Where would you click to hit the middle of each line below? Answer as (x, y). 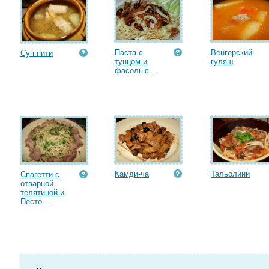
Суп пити (37, 53)
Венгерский (231, 53)
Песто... (35, 201)
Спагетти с (40, 174)
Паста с (129, 53)
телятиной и (42, 192)
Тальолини (230, 174)
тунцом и (131, 62)
